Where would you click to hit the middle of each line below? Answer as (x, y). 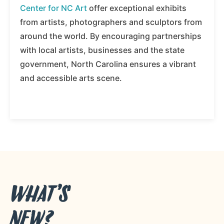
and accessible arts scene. (71, 78)
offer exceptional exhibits (137, 8)
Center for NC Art (53, 8)
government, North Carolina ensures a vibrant (108, 64)
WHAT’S (39, 195)
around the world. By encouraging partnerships (111, 36)
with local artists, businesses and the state (102, 50)
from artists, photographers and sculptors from (111, 22)
